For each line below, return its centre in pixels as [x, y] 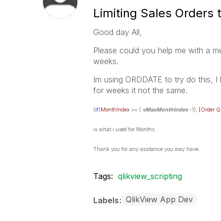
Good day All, [117, 32]
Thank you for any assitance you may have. [146, 149]
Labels [107, 200]
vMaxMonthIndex [165, 110]
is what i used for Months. [124, 129]
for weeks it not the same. [140, 90]
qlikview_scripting [150, 176]
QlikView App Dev [159, 199]
